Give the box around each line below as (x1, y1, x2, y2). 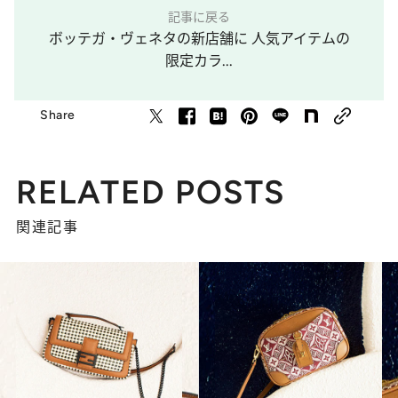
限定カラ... (165, 52, 233, 69)
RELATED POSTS (16, 171, 285, 211)
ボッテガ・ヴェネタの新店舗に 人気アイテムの (48, 29, 350, 47)
